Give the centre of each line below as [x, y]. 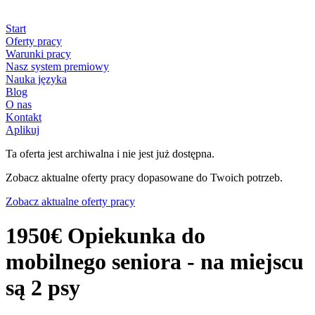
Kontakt [24, 117]
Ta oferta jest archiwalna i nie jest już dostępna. [110, 154]
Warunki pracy [38, 54]
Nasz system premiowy [57, 66]
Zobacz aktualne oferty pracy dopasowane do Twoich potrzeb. [144, 178]
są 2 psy [43, 288]
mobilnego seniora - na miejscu [155, 262]
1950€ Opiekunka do [105, 236]
